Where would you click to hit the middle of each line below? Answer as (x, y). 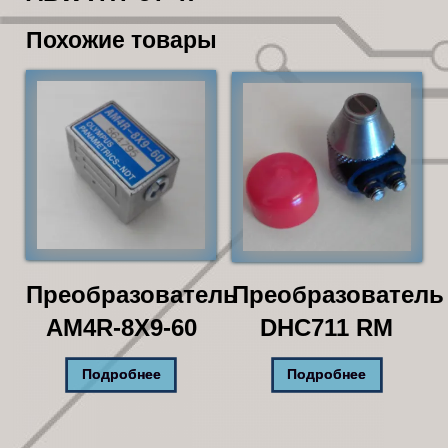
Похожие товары (122, 39)
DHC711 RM (327, 327)
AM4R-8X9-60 (121, 327)
